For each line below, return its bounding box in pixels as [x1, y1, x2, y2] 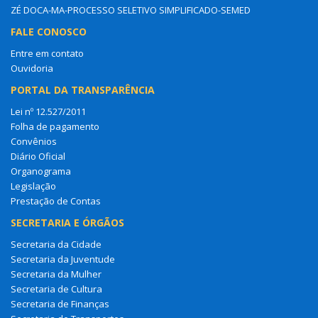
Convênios [11, 135, 57, 148]
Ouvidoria [11, 62, 53, 75]
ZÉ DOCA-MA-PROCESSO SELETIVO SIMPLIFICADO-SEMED [11, 4, 251, 17]
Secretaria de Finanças [11, 297, 109, 311]
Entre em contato [11, 47, 84, 60]
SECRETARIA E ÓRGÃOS [11, 216, 124, 230]
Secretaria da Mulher [11, 268, 102, 281]
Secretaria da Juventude [11, 253, 115, 266]
